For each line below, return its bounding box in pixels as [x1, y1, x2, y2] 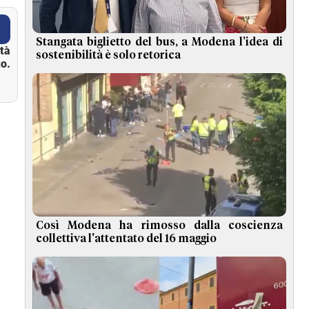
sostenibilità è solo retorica [36, 50, 181, 61]
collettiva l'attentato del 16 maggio [36, 232, 217, 244]
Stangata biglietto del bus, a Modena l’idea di [36, 37, 283, 48]
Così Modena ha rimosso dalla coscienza [36, 219, 283, 231]
